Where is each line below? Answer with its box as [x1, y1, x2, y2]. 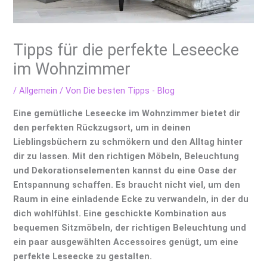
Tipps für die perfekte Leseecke [13, 41, 240, 60]
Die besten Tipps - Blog [83, 85, 175, 97]
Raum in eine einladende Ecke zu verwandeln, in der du [13, 193, 249, 204]
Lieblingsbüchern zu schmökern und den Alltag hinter [13, 136, 243, 147]
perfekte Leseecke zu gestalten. [13, 250, 153, 262]
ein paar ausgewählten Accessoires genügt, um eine [13, 236, 239, 247]
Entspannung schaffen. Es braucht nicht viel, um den [13, 179, 241, 190]
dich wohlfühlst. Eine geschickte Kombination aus [13, 207, 227, 219]
